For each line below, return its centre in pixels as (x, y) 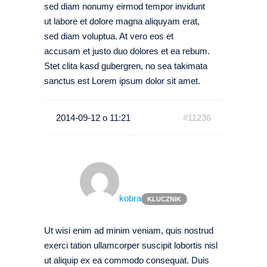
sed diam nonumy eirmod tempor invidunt (125, 6)
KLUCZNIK (164, 199)
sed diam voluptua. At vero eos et (109, 36)
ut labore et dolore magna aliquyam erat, (122, 21)
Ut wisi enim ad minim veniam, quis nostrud (129, 230)
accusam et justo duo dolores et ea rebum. (127, 51)
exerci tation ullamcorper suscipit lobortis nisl (131, 245)
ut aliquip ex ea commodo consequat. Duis (127, 260)
